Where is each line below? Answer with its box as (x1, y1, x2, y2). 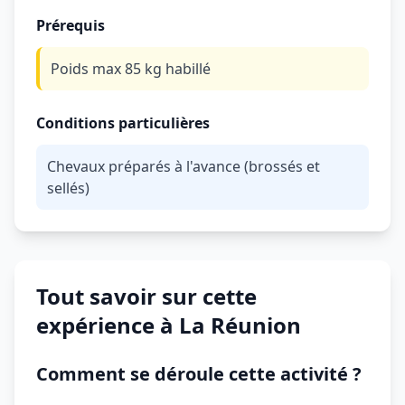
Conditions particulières (36, 113, 210, 133)
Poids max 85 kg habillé (51, 59, 211, 79)
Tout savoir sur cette (36, 281, 257, 311)
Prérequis (36, 15, 105, 35)
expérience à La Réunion (36, 310, 301, 340)
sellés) (47, 178, 89, 198)
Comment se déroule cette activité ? (36, 362, 362, 386)
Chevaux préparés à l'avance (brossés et (47, 156, 320, 176)
